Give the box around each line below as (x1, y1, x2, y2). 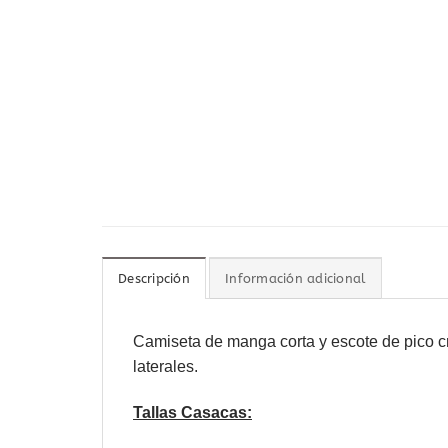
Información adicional (225, 271, 367, 287)
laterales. (133, 358, 198, 376)
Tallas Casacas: (133, 404, 252, 422)
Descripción (118, 271, 190, 287)
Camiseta (133, 333, 205, 351)
